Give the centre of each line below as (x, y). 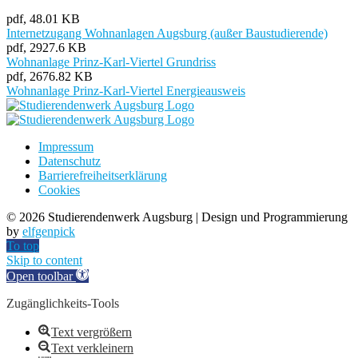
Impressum (66, 147)
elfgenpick (49, 232)
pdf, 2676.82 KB (50, 77)
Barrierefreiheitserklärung (103, 176)
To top (23, 246)
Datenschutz (70, 161)
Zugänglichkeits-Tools (63, 304)
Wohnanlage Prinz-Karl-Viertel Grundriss (111, 62)
